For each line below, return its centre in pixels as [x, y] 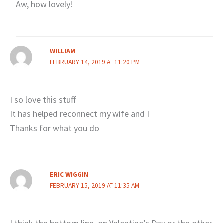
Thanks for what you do [55, 128]
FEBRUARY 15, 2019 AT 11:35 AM [94, 186]
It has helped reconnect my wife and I [80, 113]
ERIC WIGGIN [69, 175]
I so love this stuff [43, 99]
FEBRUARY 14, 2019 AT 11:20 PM [95, 62]
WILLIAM [62, 51]
